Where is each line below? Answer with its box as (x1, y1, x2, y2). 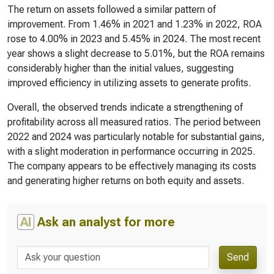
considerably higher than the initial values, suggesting (7, 62, 234, 74)
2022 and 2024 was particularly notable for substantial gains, (7, 131, 265, 143)
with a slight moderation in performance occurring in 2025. (7, 146, 255, 157)
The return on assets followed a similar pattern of (7, 4, 216, 15)
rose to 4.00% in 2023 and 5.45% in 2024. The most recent (7, 33, 261, 45)
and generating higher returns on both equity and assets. (7, 175, 244, 187)
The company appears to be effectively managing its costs (7, 160, 256, 172)
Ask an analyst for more (34, 215, 175, 229)
